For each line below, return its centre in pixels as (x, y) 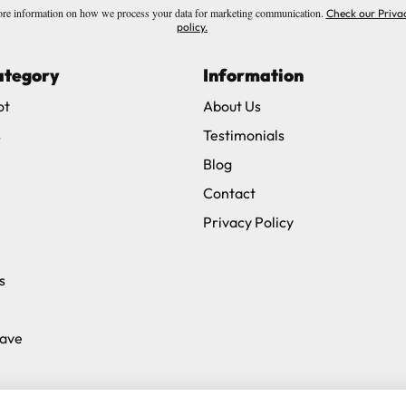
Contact (229, 193)
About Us (232, 106)
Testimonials (244, 135)
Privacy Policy (248, 222)
